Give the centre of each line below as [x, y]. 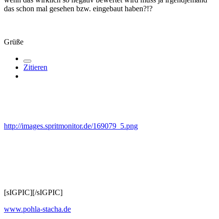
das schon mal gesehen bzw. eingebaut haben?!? [78, 8]
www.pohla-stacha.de [37, 209]
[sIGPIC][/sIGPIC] [33, 192]
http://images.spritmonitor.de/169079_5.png [71, 126]
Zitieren [35, 67]
